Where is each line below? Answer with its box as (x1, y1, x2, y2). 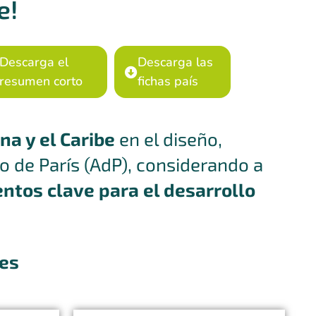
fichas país (137, 72, 198, 90)
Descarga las (137, 53, 213, 71)
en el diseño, (115, 127, 222, 150)
